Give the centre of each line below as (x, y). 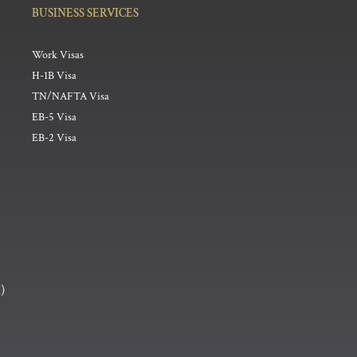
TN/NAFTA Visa (71, 96)
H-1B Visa (55, 75)
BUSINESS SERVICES (86, 13)
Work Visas (58, 55)
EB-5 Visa (55, 117)
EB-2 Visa (55, 137)
